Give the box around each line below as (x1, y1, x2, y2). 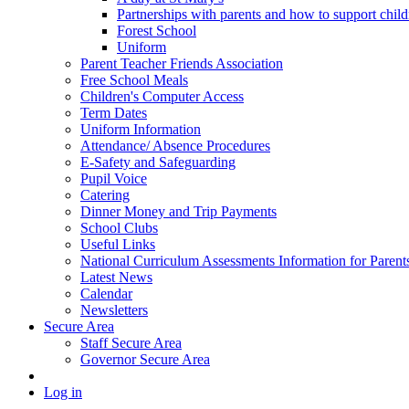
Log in (44, 383, 82, 400)
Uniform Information (80, 121, 201, 137)
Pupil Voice (80, 170, 147, 186)
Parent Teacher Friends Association (80, 55, 283, 71)
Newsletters (80, 301, 148, 318)
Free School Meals (80, 71, 188, 88)
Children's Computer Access (80, 88, 244, 104)
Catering (80, 186, 130, 203)
